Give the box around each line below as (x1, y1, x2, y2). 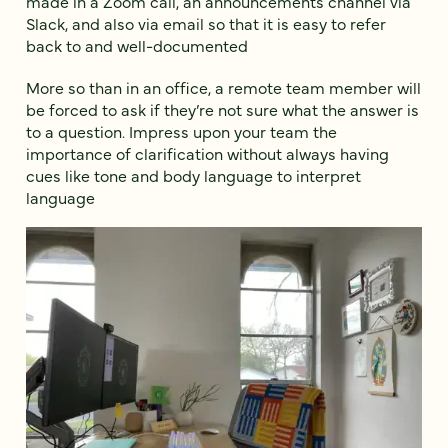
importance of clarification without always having (26, 141, 389, 164)
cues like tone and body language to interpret (26, 163, 361, 186)
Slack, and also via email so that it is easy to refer (26, 12, 386, 35)
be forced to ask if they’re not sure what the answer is (26, 97, 419, 120)
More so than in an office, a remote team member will (26, 75, 421, 98)
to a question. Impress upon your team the (26, 119, 337, 142)
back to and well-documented (26, 34, 248, 57)
